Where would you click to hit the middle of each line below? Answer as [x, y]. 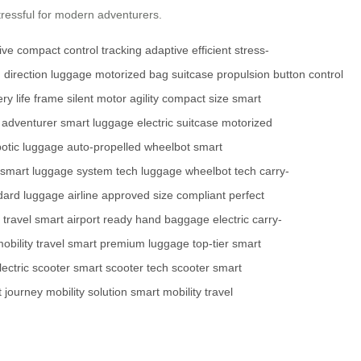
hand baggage [172, 219]
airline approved [109, 195]
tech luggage [149, 171]
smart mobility [166, 292]
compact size [195, 98]
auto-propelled [104, 147]
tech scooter [178, 268]
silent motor [97, 98]
